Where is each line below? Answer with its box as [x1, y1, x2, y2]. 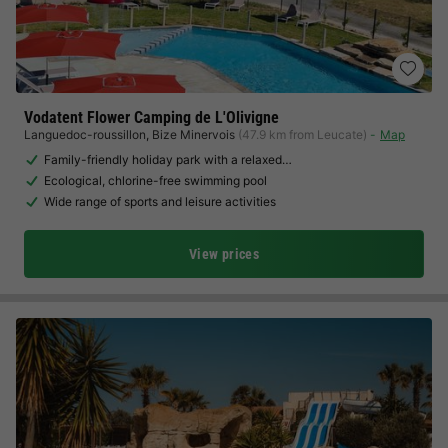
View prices [189, 246, 259, 262]
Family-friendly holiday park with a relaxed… [44, 152, 292, 167]
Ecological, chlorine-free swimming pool [44, 173, 267, 188]
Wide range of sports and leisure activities [44, 194, 276, 209]
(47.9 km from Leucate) [238, 127, 367, 142]
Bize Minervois [152, 127, 235, 142]
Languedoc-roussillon [24, 127, 146, 142]
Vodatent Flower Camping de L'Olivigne [24, 108, 279, 127]
